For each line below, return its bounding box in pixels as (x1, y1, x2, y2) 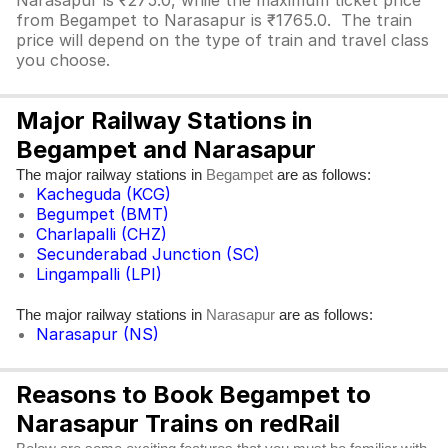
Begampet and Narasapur (16, 135, 316, 164)
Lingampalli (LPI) (36, 264, 162, 284)
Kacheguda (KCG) (36, 184, 171, 204)
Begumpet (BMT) (36, 204, 169, 224)
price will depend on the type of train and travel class (16, 30, 429, 50)
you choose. (16, 50, 115, 70)
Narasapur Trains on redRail (16, 409, 340, 438)
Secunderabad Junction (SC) (36, 244, 260, 264)
